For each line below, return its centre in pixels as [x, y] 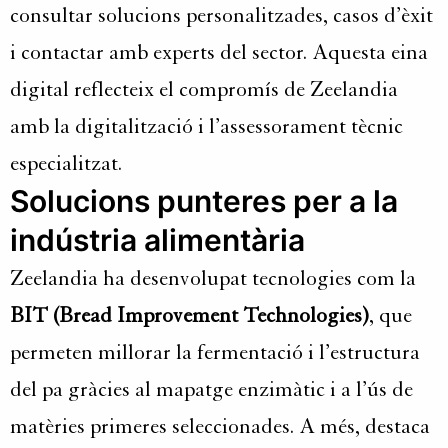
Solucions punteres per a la [204, 201]
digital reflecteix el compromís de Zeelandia [204, 89]
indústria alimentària [157, 240]
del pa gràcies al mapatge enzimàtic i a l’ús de [211, 389]
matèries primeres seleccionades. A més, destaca [220, 426]
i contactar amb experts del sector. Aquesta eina [219, 52]
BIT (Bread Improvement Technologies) [189, 315]
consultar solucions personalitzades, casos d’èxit [221, 15]
